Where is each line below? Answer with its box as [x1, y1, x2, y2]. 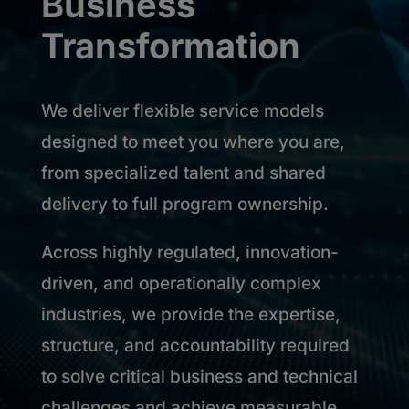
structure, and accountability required [40, 335, 350, 356]
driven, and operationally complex [40, 273, 321, 294]
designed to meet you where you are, [40, 131, 345, 152]
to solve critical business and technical [40, 366, 358, 387]
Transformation [40, 25, 300, 67]
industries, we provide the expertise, [40, 304, 341, 325]
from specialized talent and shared [40, 163, 326, 184]
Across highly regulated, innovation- [40, 242, 339, 263]
